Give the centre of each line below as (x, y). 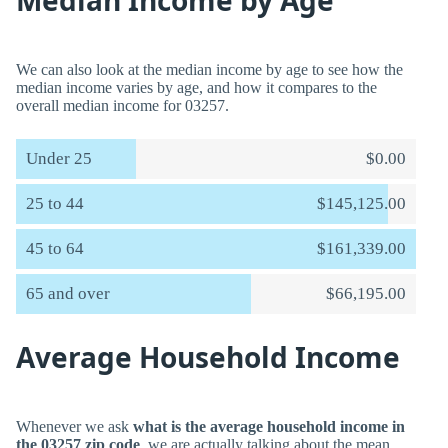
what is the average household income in (269, 426)
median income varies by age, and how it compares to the (196, 87)
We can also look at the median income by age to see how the (209, 69)
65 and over (68, 293)
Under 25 (59, 158)
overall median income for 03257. (122, 105)
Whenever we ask (74, 426)
